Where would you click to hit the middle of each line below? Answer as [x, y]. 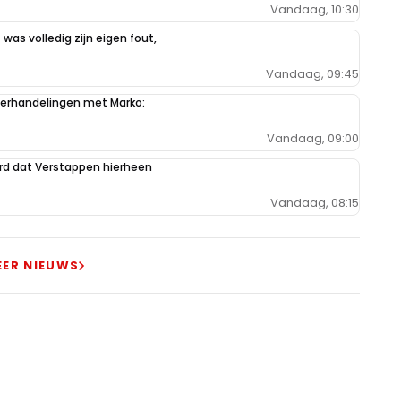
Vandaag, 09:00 [313, 138]
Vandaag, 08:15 [315, 202]
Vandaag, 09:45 [312, 73]
